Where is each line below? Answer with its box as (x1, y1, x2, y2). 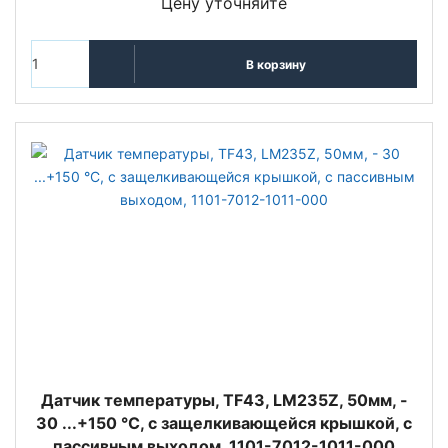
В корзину (245, 56, 306, 72)
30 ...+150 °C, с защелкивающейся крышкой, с (36, 413, 412, 434)
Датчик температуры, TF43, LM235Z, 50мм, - (40, 390, 408, 411)
